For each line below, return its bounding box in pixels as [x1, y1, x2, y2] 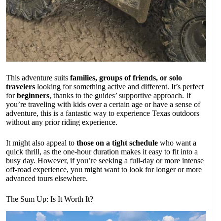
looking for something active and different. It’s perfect [35, 82, 204, 91]
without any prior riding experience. [6, 118, 117, 127]
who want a [158, 139, 196, 147]
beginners [17, 91, 49, 100]
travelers [6, 82, 35, 91]
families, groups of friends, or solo [70, 74, 182, 82]
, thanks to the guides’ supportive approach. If [49, 91, 191, 100]
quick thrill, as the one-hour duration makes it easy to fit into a [6, 147, 198, 156]
